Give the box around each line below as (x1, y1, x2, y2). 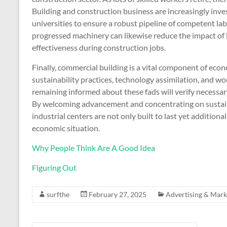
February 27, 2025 (89, 190, 146, 199)
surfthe (47, 190, 69, 199)
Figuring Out (32, 163, 77, 172)
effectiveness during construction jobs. (32, 43, 166, 52)
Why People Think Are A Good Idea (32, 143, 155, 153)
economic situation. (32, 123, 100, 133)
